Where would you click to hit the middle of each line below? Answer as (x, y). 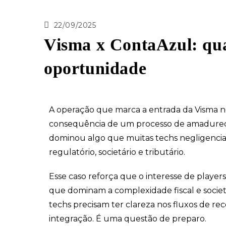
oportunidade (95, 68)
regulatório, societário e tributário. (117, 152)
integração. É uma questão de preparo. (128, 218)
